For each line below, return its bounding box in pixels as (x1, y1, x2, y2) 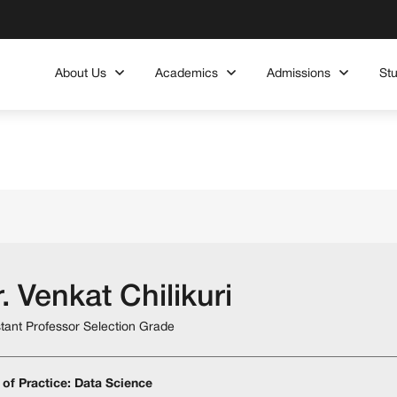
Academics (155, 67, 218, 80)
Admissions (267, 67, 331, 80)
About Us (55, 67, 106, 80)
